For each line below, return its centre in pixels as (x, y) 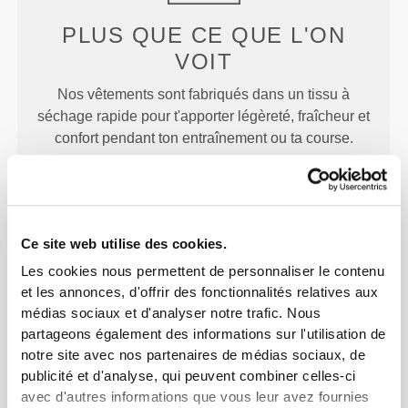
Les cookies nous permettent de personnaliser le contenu (203, 271)
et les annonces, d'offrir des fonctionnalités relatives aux (199, 292)
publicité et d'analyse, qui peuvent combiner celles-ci (188, 376)
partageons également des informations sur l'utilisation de (203, 334)
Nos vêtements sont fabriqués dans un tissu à (204, 95)
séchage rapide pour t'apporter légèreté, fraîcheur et (204, 117)
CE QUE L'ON (268, 36)
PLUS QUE (127, 36)
